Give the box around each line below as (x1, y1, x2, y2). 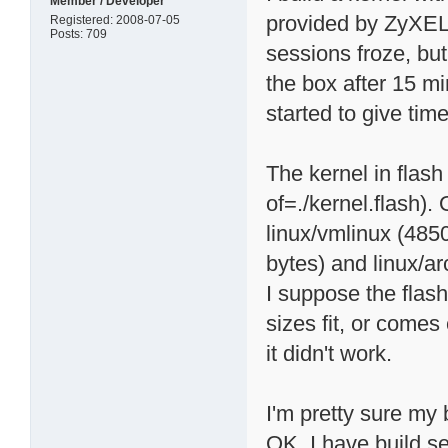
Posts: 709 (50, 26, 108, 41)
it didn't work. (266, 340, 393, 366)
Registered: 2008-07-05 (50, 12, 181, 27)
